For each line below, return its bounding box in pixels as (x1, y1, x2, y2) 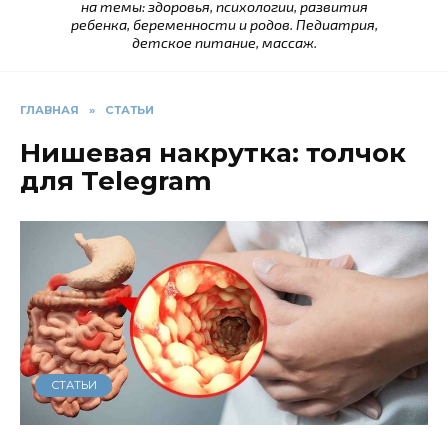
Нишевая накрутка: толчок (20, 137, 406, 170)
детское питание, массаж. (131, 34, 317, 52)
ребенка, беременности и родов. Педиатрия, (70, 16, 378, 34)
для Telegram (20, 165, 212, 198)
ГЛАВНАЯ (20, 103, 79, 118)
